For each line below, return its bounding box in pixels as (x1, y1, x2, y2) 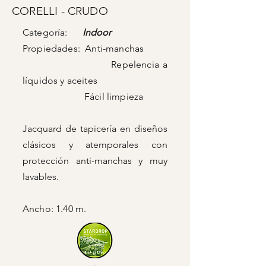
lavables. (23, 171, 59, 182)
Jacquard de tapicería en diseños (23, 123, 167, 134)
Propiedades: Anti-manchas (23, 43, 144, 54)
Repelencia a (23, 59, 167, 70)
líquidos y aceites (23, 75, 97, 86)
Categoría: (23, 27, 83, 38)
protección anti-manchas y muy (23, 155, 167, 166)
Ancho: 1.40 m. (23, 203, 87, 214)
